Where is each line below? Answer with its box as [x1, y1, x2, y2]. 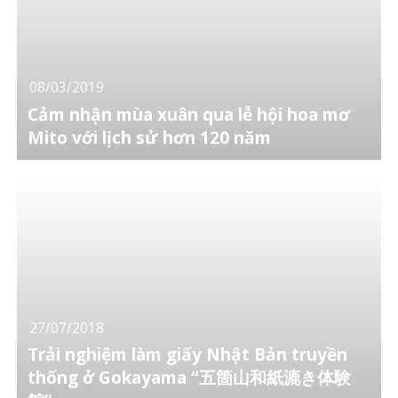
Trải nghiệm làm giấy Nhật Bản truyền [28, 343, 348, 367]
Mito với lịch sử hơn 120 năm [28, 125, 272, 149]
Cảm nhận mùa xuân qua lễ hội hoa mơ [28, 102, 351, 126]
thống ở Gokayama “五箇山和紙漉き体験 [28, 366, 352, 390]
